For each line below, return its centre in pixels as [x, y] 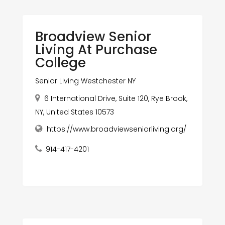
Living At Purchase [96, 49]
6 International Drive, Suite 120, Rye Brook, [116, 98]
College [60, 63]
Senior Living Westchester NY [85, 81]
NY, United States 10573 [74, 112]
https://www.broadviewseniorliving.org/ [116, 129]
